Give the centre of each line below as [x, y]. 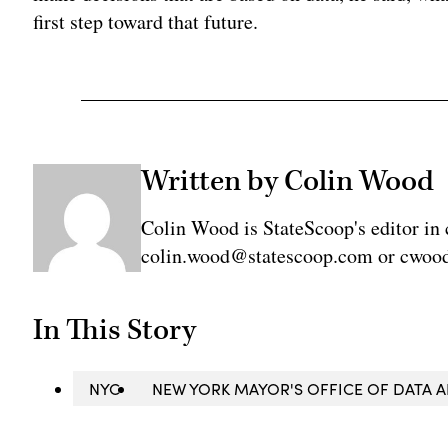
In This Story [115, 330]
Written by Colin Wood [287, 181]
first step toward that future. [146, 22]
